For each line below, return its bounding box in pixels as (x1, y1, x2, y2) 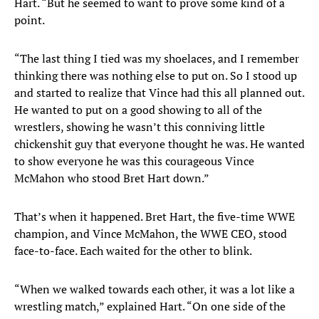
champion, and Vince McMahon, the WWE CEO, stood (14, 226, 287, 242)
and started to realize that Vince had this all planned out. (14, 85, 304, 101)
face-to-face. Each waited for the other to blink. (14, 243, 252, 259)
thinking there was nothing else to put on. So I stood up (14, 68, 297, 84)
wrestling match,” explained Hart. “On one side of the (14, 298, 286, 315)
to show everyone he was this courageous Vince (14, 153, 254, 169)
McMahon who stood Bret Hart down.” (14, 170, 209, 187)
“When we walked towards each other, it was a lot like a (14, 281, 295, 298)
